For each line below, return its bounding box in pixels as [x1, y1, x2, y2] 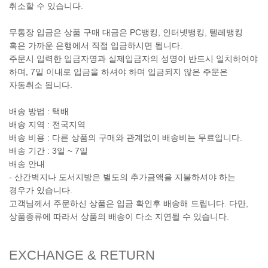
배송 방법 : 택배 [9, 106, 69, 117]
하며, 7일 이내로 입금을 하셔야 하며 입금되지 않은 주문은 [9, 67, 228, 77]
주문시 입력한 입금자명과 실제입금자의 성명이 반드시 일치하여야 [9, 54, 258, 64]
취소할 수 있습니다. [9, 1, 83, 11]
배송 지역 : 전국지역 [9, 120, 86, 130]
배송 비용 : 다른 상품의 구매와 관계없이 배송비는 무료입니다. [9, 133, 242, 143]
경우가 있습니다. [9, 185, 72, 196]
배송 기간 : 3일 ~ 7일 [9, 146, 88, 156]
